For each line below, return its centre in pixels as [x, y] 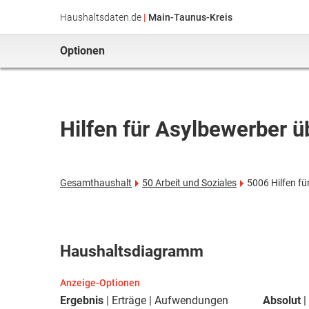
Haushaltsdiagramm [132, 251]
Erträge [129, 300]
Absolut [282, 300]
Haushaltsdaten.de [101, 17]
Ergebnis [82, 300]
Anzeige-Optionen [100, 283]
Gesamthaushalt [96, 183]
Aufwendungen [191, 300]
